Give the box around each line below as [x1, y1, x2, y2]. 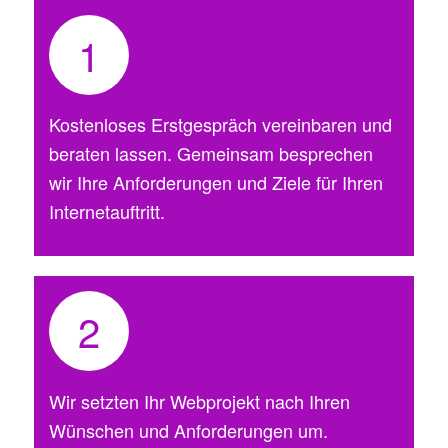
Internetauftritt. [48, 197, 165, 224]
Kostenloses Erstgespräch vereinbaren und [48, 110, 392, 137]
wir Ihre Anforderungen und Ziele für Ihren [48, 168, 383, 195]
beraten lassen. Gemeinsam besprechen [48, 139, 373, 166]
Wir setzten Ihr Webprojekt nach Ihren [48, 387, 350, 414]
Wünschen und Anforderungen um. [48, 416, 328, 443]
